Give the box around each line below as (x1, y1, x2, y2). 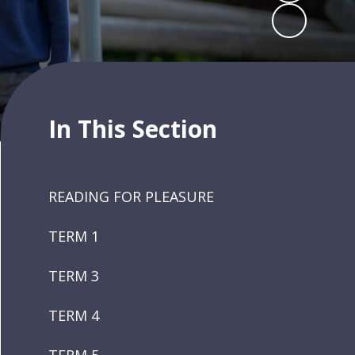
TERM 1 (48, 227, 100, 246)
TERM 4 (48, 306, 100, 325)
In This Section (48, 113, 218, 145)
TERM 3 (48, 266, 100, 285)
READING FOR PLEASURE (48, 187, 215, 206)
